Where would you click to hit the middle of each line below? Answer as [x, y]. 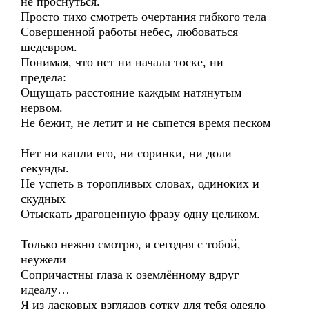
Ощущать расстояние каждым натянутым [131, 92]
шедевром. [49, 47]
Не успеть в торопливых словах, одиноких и [140, 183]
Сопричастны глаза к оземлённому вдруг [130, 275]
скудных [43, 199]
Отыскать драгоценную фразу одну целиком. [140, 214]
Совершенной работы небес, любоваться [129, 32]
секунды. [45, 168]
